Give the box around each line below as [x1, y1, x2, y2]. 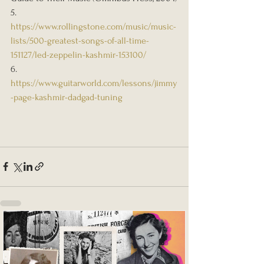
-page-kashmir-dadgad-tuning [11, 91, 123, 103]
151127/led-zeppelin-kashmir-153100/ [11, 49, 146, 60]
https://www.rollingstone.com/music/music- [11, 21, 176, 32]
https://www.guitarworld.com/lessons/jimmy [11, 77, 177, 88]
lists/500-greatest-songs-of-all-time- [11, 35, 149, 46]
